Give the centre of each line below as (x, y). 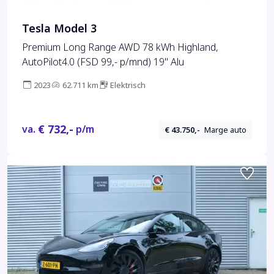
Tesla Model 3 (59, 29)
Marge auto (226, 130)
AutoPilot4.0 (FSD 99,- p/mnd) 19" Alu (103, 62)
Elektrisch (128, 86)
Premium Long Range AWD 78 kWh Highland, (120, 48)
